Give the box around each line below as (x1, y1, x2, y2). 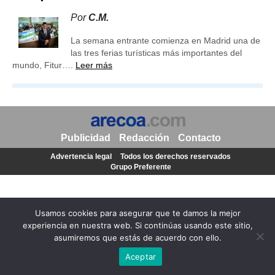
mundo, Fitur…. (12, 60, 76, 70)
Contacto (177, 133, 221, 143)
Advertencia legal (50, 152, 112, 161)
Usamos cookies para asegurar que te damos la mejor (34, 208, 241, 218)
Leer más (76, 60, 112, 70)
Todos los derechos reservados (120, 152, 231, 161)
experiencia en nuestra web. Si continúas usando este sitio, (22, 220, 253, 230)
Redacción (118, 133, 169, 143)
